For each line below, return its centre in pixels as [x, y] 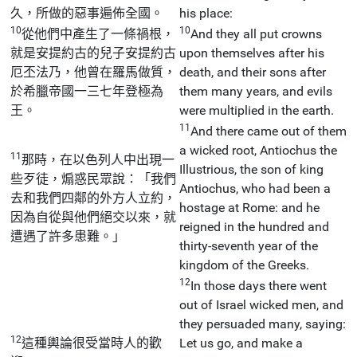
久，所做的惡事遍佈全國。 [87, 13]
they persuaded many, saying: [263, 324]
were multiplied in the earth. [257, 110]
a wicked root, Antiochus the [258, 150]
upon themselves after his [252, 53]
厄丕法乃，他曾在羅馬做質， [93, 72]
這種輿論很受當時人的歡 [92, 343]
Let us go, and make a [241, 343]
